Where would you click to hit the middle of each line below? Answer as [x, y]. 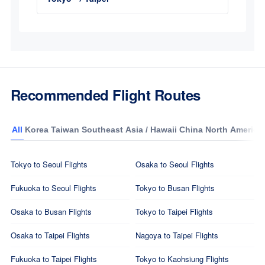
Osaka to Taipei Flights [50, 235]
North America [234, 130]
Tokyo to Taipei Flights [174, 211]
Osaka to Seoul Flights [175, 164]
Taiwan [65, 130]
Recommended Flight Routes [105, 95]
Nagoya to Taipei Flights [177, 235]
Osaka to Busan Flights [51, 211]
